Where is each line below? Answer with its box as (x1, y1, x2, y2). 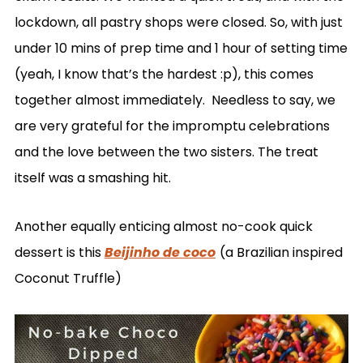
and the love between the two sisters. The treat (14, 142, 318, 161)
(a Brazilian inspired (219, 242, 343, 262)
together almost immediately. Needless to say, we (14, 90, 335, 109)
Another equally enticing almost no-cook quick (14, 216, 313, 236)
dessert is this (14, 242, 105, 262)
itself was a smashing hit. (14, 168, 171, 187)
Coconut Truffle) (14, 268, 122, 288)
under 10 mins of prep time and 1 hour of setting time (14, 38, 348, 58)
